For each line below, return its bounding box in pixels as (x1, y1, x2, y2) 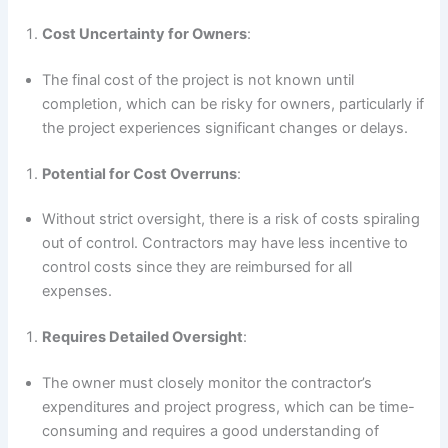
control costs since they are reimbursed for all (42, 258, 353, 277)
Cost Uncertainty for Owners (42, 24, 248, 43)
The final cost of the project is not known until (42, 70, 355, 89)
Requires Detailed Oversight (42, 328, 244, 347)
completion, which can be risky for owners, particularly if (42, 94, 425, 113)
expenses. (42, 282, 113, 301)
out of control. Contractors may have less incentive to (42, 234, 409, 253)
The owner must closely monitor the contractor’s (42, 374, 373, 393)
